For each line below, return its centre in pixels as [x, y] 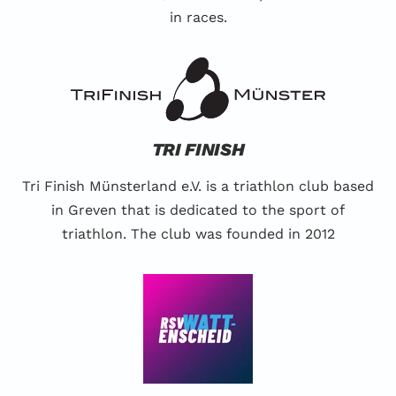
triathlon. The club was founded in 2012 [198, 234]
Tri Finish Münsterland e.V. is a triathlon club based [198, 187]
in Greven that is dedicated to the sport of [198, 210]
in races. [198, 18]
